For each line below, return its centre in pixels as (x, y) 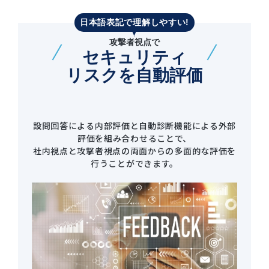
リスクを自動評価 (134, 76)
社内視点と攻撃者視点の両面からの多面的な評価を (134, 151)
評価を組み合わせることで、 (134, 138)
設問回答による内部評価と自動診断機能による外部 (134, 126)
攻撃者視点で (134, 42)
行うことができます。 (134, 164)
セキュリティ (134, 58)
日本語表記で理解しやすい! (134, 23)
